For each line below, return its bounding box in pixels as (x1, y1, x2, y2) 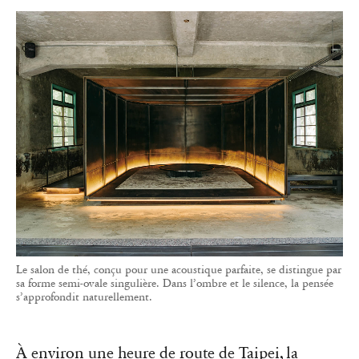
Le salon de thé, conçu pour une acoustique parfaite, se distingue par (16, 263, 341, 277)
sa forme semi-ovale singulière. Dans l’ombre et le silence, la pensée (16, 276, 333, 291)
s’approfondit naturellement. (16, 290, 152, 305)
